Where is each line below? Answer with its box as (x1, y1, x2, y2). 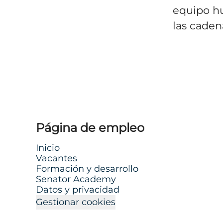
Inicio (36, 142, 60, 153)
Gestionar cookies (36, 197, 115, 208)
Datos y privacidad (36, 184, 119, 195)
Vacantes (36, 153, 77, 164)
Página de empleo (36, 120, 144, 135)
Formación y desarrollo (36, 163, 138, 174)
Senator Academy (36, 174, 116, 185)
